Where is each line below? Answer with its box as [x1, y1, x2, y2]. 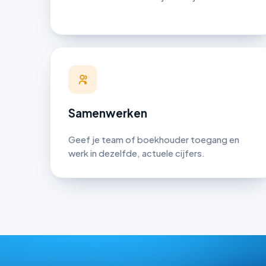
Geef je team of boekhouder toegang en [68, 134, 239, 145]
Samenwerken [68, 106, 147, 120]
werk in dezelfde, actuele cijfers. [68, 147, 205, 159]
